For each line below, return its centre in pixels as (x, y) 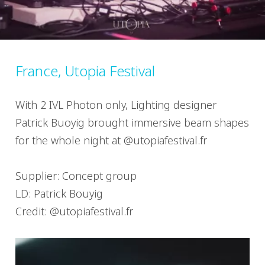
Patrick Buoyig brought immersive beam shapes (132, 123)
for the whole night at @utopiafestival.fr (111, 140)
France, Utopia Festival (85, 70)
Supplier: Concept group (76, 176)
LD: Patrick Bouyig (59, 194)
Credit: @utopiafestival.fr (74, 211)
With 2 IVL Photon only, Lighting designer (116, 105)
